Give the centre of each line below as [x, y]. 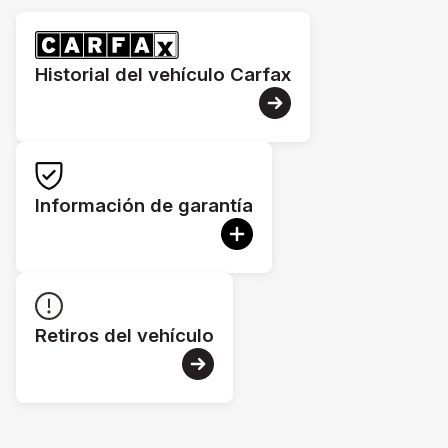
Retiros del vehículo [125, 335]
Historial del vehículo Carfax [163, 75]
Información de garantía [144, 205]
